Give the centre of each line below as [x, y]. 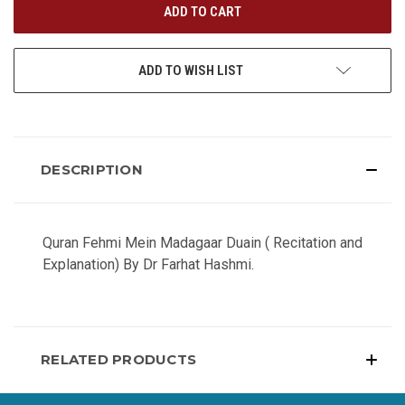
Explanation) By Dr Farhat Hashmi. [148, 264]
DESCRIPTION [92, 169]
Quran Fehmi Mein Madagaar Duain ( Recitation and [202, 242]
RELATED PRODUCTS [118, 359]
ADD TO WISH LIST [191, 70]
